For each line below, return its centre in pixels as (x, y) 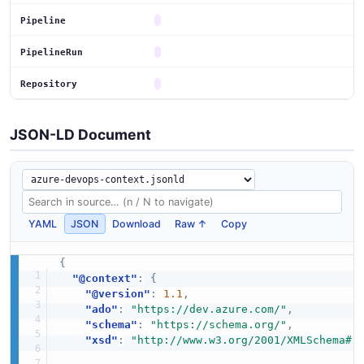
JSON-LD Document (80, 134)
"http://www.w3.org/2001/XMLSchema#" (244, 340)
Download (137, 223)
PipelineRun (52, 52)
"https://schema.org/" (218, 324)
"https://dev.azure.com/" (208, 309)
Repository (49, 84)
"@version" (117, 293)
